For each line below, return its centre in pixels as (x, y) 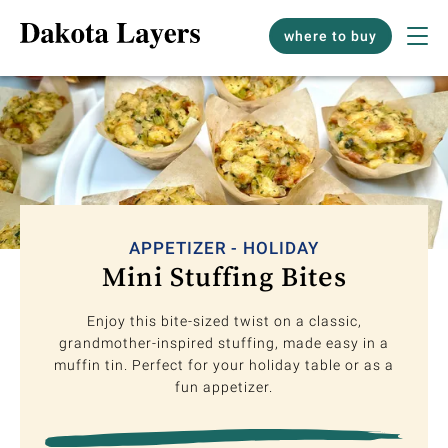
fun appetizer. (224, 387)
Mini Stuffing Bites (224, 276)
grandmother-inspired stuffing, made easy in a (224, 343)
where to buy (330, 36)
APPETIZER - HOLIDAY (224, 248)
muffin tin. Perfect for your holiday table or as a (224, 365)
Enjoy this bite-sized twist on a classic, (224, 321)
